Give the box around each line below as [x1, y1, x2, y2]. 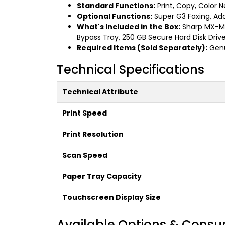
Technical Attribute [62, 87, 138, 97]
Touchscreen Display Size [62, 192, 161, 203]
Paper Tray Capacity [62, 171, 142, 182]
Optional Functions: [77, 11, 152, 22]
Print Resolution [62, 129, 124, 140]
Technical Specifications [57, 61, 204, 78]
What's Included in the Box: [77, 22, 180, 32]
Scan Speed [62, 150, 107, 161]
